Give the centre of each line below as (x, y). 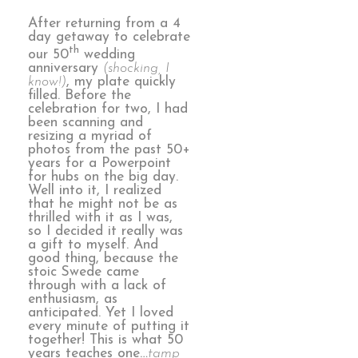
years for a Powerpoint (99, 163)
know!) (47, 82)
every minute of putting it (109, 326)
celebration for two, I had (108, 109)
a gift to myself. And (93, 245)
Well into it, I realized (95, 190)
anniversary (66, 68)
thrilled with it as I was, (100, 217)
